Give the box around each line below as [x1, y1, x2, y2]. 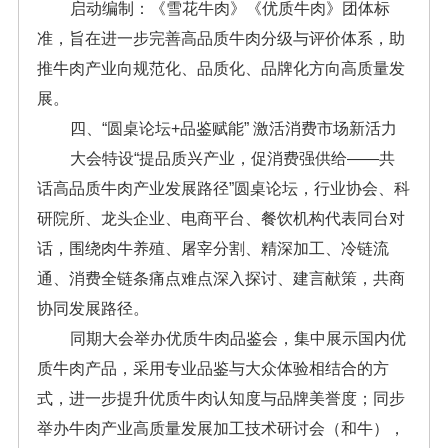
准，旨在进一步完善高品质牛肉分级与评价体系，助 [36, 30, 405, 48]
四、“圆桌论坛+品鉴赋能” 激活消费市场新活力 [70, 120, 398, 138]
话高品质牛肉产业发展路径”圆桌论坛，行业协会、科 [36, 180, 410, 198]
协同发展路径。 [36, 300, 149, 318]
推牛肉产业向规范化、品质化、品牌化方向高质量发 [36, 60, 405, 78]
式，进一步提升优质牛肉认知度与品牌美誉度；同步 [36, 390, 405, 408]
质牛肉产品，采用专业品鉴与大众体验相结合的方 [36, 360, 389, 378]
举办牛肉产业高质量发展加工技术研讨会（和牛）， [36, 420, 405, 438]
